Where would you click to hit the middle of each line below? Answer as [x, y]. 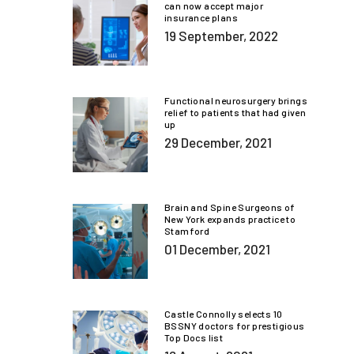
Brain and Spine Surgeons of [230, 207]
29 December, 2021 [218, 143]
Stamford [187, 231]
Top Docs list [194, 338]
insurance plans [201, 18]
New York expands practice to [230, 219]
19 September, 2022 [221, 36]
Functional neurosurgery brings [236, 101]
